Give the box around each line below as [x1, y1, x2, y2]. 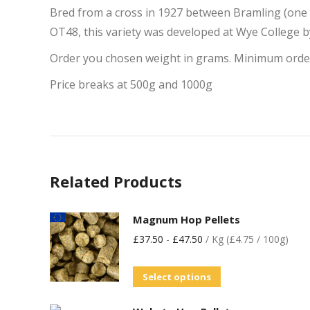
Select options [143, 271, 211, 283]
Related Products [50, 171, 182, 192]
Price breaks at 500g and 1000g [50, 77, 212, 92]
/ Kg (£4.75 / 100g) [203, 232, 289, 246]
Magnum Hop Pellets [133, 212, 240, 226]
